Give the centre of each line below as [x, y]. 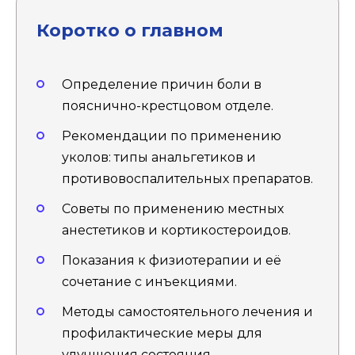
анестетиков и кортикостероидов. [176, 230]
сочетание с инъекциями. [149, 282]
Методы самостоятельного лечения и [187, 312]
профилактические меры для [162, 334]
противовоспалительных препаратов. [187, 178]
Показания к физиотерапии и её [172, 261]
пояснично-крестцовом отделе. [168, 105]
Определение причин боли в [162, 84]
